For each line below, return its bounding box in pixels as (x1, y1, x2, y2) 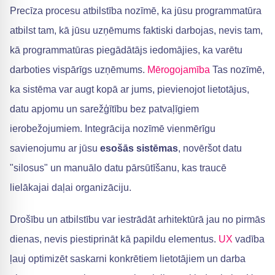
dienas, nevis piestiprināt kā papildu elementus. (10, 234, 219, 244)
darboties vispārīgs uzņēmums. (10, 64, 147, 75)
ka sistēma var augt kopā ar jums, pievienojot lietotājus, (10, 84, 249, 95)
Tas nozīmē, (210, 64, 265, 75)
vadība (233, 234, 265, 244)
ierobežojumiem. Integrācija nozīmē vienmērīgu (10, 123, 215, 134)
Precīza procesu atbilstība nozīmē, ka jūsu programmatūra (10, 6, 261, 16)
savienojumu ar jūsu (10, 143, 100, 153)
